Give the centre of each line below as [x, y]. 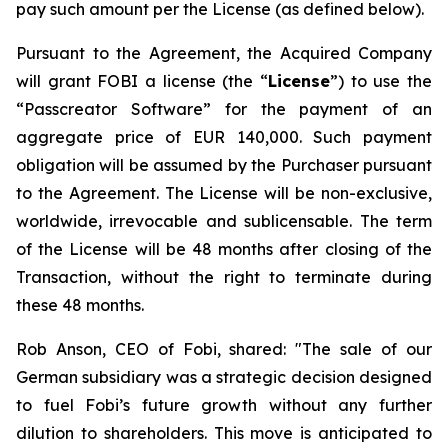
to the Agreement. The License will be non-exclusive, [224, 193]
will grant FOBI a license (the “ [142, 81]
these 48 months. [80, 305]
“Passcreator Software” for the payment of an [224, 109]
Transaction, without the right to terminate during [224, 277]
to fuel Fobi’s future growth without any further [224, 405]
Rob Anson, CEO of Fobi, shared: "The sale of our [224, 349]
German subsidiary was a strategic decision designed [224, 377]
